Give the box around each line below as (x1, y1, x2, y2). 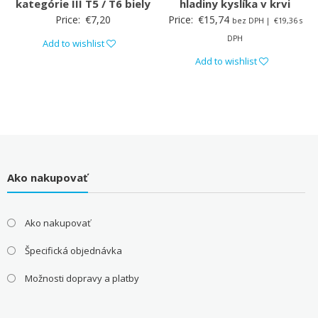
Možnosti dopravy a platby (24, 271, 139, 285)
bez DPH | (231, 15, 272, 26)
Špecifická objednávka (24, 243, 122, 257)
